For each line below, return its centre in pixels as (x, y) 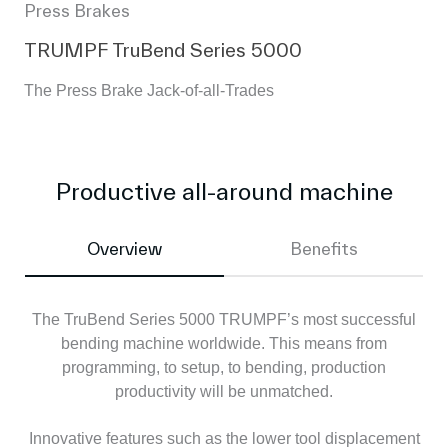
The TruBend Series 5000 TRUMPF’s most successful (224, 319)
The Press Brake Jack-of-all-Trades (149, 90)
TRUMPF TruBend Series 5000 (163, 50)
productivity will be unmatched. (224, 391)
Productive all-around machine (224, 191)
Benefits (323, 249)
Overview (124, 249)
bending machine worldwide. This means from (224, 343)
